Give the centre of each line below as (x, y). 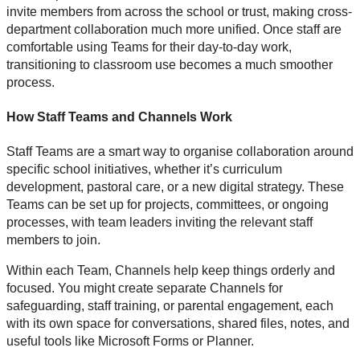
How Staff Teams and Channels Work (119, 117)
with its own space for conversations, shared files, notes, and (178, 324)
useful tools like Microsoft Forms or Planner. (130, 342)
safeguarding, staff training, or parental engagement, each (170, 306)
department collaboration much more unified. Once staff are (174, 29)
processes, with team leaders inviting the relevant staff (160, 223)
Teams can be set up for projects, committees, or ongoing (168, 205)
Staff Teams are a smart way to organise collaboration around (180, 152)
